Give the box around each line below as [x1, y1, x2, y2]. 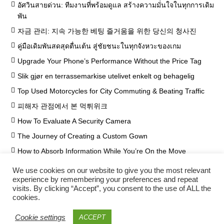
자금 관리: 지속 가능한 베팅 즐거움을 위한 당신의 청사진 [17, 27, 196, 35]
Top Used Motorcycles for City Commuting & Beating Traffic [17, 87, 204, 95]
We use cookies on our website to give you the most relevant [12, 166, 210, 174]
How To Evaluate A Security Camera [17, 117, 131, 125]
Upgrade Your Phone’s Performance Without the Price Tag [17, 57, 201, 65]
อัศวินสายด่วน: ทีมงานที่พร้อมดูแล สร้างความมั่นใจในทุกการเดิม [17, 1, 214, 9]
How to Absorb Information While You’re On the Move [17, 147, 186, 155]
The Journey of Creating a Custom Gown [17, 132, 149, 140]
